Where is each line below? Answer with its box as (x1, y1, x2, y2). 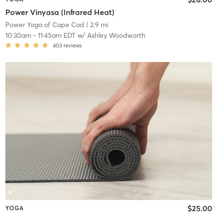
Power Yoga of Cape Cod (5, 20, 84, 29)
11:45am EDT (37, 31, 76, 40)
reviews (63, 42, 82, 49)
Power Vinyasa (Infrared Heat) (5, 7, 114, 17)
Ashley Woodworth (87, 31, 145, 40)
